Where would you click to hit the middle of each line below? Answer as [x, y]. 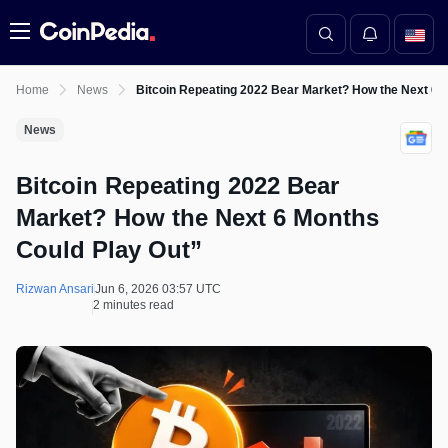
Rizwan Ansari [55, 289]
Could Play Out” [109, 249]
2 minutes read [133, 305]
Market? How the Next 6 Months [197, 217]
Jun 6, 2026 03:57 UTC [158, 289]
